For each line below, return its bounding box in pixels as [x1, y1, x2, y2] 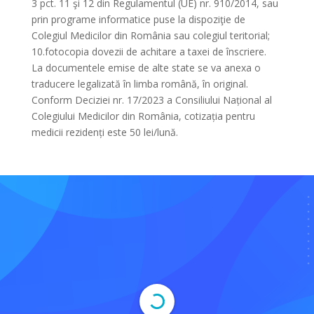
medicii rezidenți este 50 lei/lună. [31, 125, 178, 139]
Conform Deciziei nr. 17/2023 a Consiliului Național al [31, 93, 272, 107]
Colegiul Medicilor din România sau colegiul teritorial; [31, 29, 270, 42]
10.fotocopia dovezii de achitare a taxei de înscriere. [31, 45, 266, 58]
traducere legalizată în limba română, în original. [31, 77, 248, 90]
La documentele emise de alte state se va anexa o [31, 61, 261, 74]
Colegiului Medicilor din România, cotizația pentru [31, 109, 255, 123]
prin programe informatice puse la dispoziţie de [31, 13, 245, 26]
